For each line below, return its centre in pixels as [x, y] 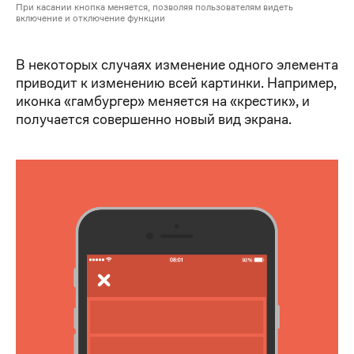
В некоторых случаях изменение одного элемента [177, 65]
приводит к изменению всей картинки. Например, [176, 83]
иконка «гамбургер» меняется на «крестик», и [163, 101]
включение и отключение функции [90, 18]
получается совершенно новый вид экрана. [154, 119]
